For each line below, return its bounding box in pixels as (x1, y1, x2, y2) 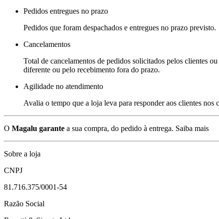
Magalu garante (12, 124, 65, 132)
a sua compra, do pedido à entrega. (65, 124, 174, 132)
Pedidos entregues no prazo (23, 6, 108, 15)
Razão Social (4, 199, 44, 208)
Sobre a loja (4, 149, 41, 158)
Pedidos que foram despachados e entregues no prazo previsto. (23, 23, 216, 32)
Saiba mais (175, 124, 209, 132)
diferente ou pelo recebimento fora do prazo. (23, 65, 160, 74)
